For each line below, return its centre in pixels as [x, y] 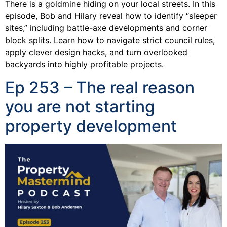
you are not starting [80, 106]
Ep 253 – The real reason [100, 87]
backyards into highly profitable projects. [84, 65]
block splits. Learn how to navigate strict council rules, [110, 40]
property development [91, 126]
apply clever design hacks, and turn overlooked [96, 52]
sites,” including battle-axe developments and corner [106, 28]
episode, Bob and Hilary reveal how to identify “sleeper [111, 16]
